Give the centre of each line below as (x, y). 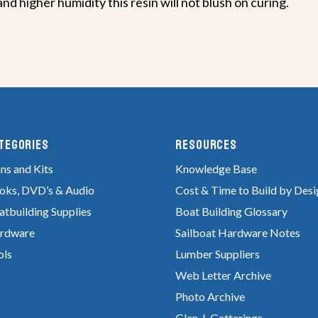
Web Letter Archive (223, 275)
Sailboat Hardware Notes (238, 232)
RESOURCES (207, 144)
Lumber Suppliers (218, 253)
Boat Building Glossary (231, 211)
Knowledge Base (216, 168)
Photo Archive (210, 296)
